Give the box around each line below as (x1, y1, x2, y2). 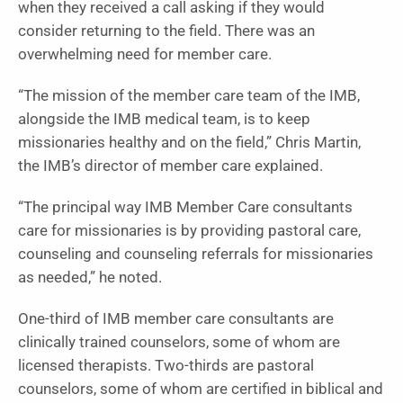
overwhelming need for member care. (18, 45, 272, 63)
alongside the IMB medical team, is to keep (18, 110, 310, 128)
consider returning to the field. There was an (18, 22, 315, 40)
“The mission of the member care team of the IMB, (18, 86, 360, 104)
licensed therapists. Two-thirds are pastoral (18, 356, 314, 374)
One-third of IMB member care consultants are (18, 309, 334, 327)
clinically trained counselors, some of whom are (18, 333, 340, 351)
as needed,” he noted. (18, 268, 162, 286)
